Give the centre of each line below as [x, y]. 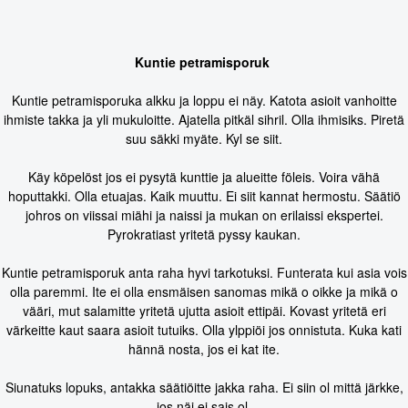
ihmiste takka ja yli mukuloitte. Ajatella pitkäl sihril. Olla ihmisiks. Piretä [204, 120]
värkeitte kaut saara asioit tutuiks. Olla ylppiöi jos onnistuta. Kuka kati [204, 330]
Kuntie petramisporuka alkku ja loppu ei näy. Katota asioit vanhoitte [204, 101]
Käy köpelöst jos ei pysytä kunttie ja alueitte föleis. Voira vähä [204, 177]
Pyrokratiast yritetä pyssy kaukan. [204, 235]
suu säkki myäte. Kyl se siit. [204, 139]
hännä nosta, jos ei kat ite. [204, 349]
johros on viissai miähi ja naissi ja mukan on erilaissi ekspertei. [204, 215]
